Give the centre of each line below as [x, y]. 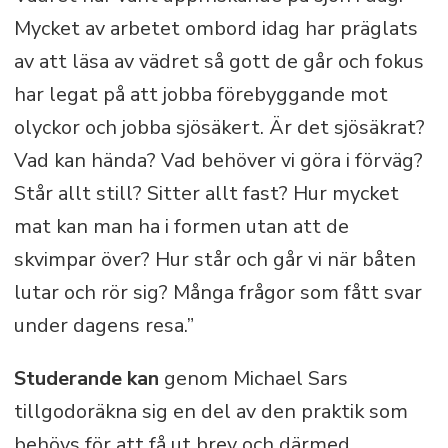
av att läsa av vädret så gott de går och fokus [218, 61]
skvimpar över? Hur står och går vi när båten [214, 259]
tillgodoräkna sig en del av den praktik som [210, 411]
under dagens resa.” [103, 325]
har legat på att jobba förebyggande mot [200, 94]
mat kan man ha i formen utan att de [181, 226]
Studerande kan [86, 378]
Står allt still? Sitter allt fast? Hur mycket [206, 193]
